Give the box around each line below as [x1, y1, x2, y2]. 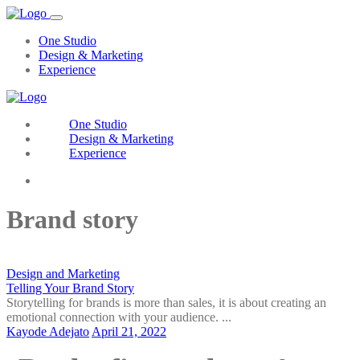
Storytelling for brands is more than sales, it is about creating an [6, 295, 326, 309]
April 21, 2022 [92, 324, 166, 338]
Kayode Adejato [6, 324, 89, 338]
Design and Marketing [6, 266, 120, 280]
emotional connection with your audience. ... [6, 309, 231, 324]
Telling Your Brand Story [6, 280, 134, 295]
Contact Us [71, 174, 128, 187]
